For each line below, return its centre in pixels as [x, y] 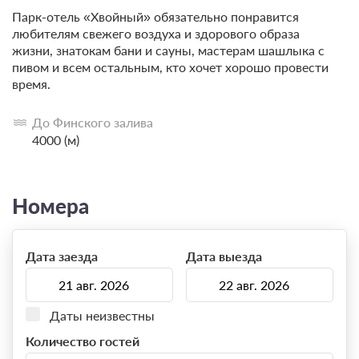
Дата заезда [62, 256]
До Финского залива [93, 122]
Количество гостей [83, 341]
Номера [50, 206]
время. [31, 83]
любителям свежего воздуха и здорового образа [156, 33]
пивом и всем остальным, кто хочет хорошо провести [170, 67]
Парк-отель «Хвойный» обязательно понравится [155, 16]
